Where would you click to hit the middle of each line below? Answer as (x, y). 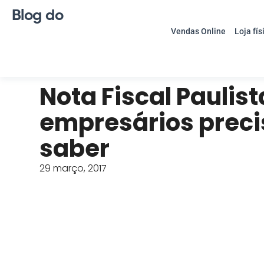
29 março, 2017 (73, 169)
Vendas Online (198, 31)
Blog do (38, 16)
